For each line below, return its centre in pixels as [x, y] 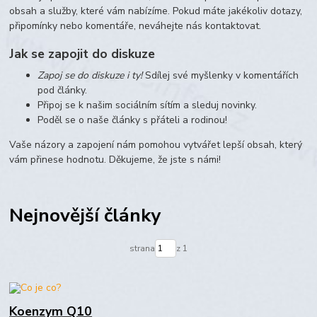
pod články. [63, 90]
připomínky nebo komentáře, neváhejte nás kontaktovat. [136, 26]
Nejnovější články [85, 215]
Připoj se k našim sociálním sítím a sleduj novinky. [148, 105]
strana [142, 248]
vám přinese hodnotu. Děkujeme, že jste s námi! [115, 159]
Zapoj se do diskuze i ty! [90, 75]
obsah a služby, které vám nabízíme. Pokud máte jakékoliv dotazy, [156, 11]
